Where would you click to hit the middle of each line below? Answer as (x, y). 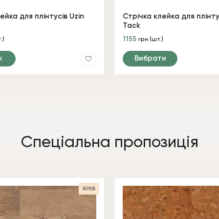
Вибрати (150, 58)
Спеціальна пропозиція (109, 142)
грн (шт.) (151, 39)
